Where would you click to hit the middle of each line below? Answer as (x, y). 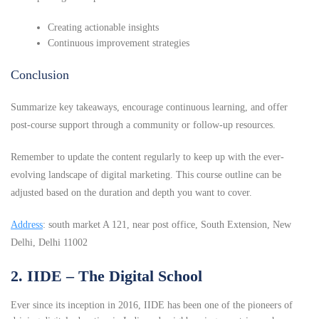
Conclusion (40, 75)
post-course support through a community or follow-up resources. (143, 125)
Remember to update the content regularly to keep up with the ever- (147, 157)
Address (27, 225)
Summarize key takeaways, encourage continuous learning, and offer (149, 108)
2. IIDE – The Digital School (106, 276)
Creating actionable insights (104, 28)
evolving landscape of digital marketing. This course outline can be (146, 175)
